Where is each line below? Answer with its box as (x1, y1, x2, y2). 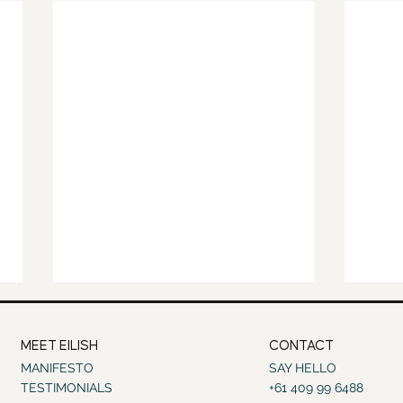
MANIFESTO (21, 361, 94, 376)
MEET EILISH (21, 339, 98, 354)
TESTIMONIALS (21, 381, 112, 396)
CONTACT (269, 339, 334, 354)
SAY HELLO (269, 361, 336, 376)
